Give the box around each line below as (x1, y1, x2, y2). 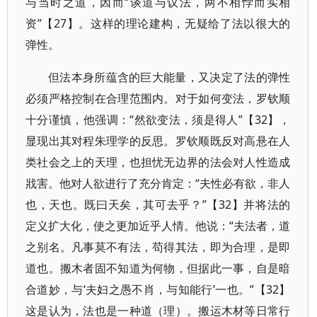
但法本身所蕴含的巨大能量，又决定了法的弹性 (48, 69, 291, 85)
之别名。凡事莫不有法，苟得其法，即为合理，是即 (25, 239, 291, 255)
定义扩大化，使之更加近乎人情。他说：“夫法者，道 (25, 218, 291, 234)
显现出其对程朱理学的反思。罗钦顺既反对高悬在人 (25, 133, 291, 149)
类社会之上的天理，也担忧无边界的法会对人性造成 (25, 154, 291, 170)
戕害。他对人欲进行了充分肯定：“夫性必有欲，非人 (25, 175, 291, 191)
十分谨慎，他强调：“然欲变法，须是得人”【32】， (25, 112, 291, 127)
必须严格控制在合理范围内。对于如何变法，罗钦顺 (25, 91, 291, 106)
